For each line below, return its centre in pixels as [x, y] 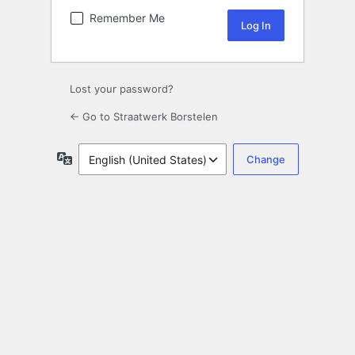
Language [98, 158]
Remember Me [127, 18]
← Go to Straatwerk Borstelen [144, 117]
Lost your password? [122, 89]
